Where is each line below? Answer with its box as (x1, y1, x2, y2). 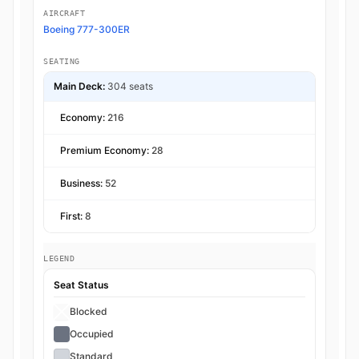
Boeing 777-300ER (43, 23, 130, 36)
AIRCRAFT (43, 9, 85, 18)
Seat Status (54, 279, 109, 292)
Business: (60, 177, 105, 190)
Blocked (70, 305, 107, 318)
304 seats (107, 80, 153, 93)
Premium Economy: (60, 144, 151, 157)
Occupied (70, 328, 114, 341)
